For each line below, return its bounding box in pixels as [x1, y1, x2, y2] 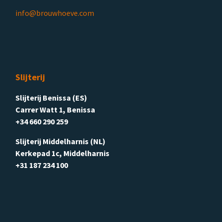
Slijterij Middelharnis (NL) [15, 136, 106, 146]
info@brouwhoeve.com [15, 7, 94, 18]
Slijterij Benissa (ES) [15, 92, 87, 103]
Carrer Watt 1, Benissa [15, 104, 95, 114]
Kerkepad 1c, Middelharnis [15, 148, 110, 158]
